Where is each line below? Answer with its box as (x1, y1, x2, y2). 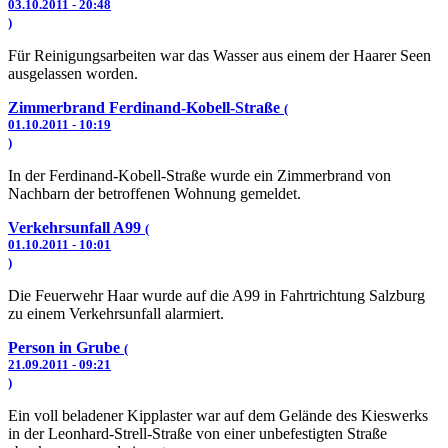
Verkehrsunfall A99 (8, 219, 145, 236)
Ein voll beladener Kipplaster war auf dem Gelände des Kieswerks (8, 407, 428, 424)
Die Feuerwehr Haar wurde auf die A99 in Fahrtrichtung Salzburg (8, 287, 425, 304)
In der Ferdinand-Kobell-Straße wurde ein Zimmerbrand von (8, 167, 391, 184)
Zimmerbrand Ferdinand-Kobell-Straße (8, 99, 284, 116)
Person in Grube (8, 339, 124, 356)
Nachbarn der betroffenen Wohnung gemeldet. (8, 185, 301, 202)
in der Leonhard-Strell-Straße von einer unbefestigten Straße (8, 425, 387, 442)
